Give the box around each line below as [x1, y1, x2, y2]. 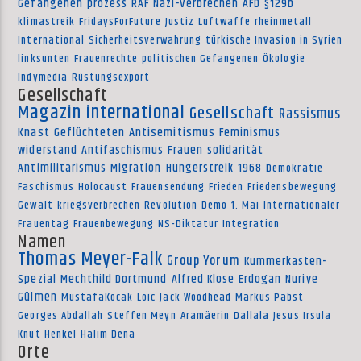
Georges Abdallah [18, 307, 104, 326]
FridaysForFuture [78, 13, 161, 31]
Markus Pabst [235, 288, 305, 307]
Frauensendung [131, 178, 205, 197]
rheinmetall [255, 13, 312, 31]
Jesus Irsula [273, 307, 331, 326]
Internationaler [263, 197, 340, 215]
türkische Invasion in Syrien [205, 31, 342, 50]
